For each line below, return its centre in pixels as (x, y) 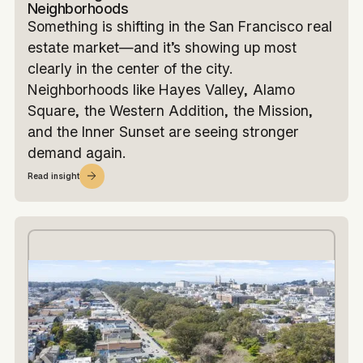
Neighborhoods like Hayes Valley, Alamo (161, 89)
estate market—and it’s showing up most (162, 47)
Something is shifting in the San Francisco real (179, 26)
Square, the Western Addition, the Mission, (170, 110)
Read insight (53, 176)
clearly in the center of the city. (130, 68)
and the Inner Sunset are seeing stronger (163, 131)
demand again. (76, 152)
